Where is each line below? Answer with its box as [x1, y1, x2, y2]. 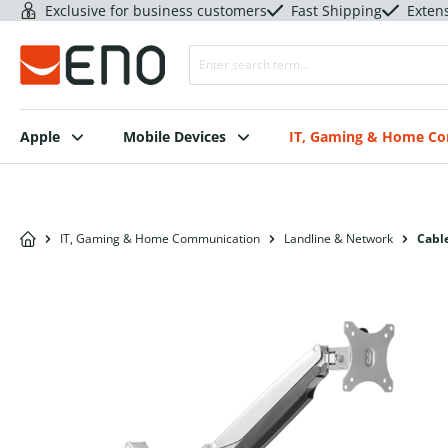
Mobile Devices [123, 127, 226, 146]
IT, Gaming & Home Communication [60, 230, 261, 247]
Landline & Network [284, 230, 394, 247]
